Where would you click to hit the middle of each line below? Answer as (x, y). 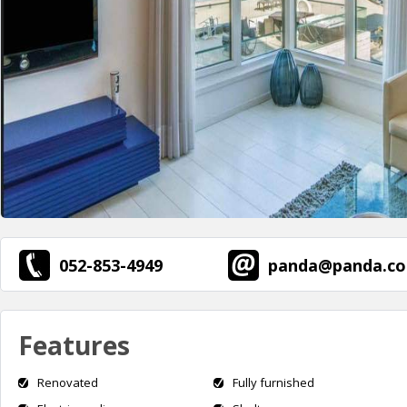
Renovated (68, 382)
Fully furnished (273, 382)
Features (74, 345)
